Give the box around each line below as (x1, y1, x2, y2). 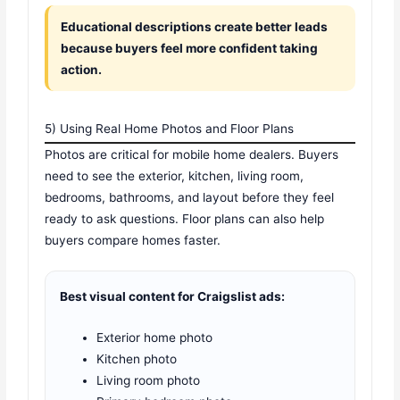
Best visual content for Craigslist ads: (60, 288, 286, 304)
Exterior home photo (96, 329, 213, 345)
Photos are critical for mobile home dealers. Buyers (45, 147, 339, 162)
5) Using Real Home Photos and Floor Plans (45, 121, 295, 137)
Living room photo (96, 372, 201, 387)
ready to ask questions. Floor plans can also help (45, 212, 325, 227)
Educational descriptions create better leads (61, 20, 329, 35)
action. (61, 62, 103, 78)
